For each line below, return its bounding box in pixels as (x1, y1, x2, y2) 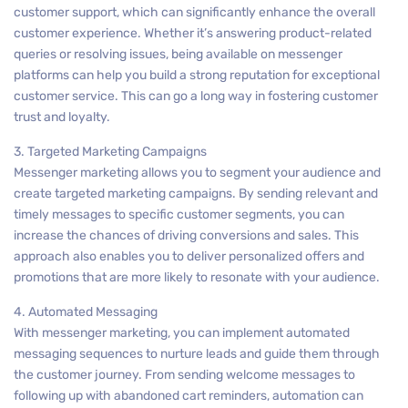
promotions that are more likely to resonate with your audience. (14, 270, 380, 285)
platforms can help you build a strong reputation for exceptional (14, 67, 380, 83)
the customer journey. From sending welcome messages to (14, 367, 355, 382)
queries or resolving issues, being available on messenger (14, 46, 342, 62)
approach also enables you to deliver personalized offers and (14, 249, 364, 264)
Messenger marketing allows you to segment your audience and (14, 165, 381, 180)
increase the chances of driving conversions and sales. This (14, 228, 359, 243)
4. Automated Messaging (14, 304, 158, 320)
